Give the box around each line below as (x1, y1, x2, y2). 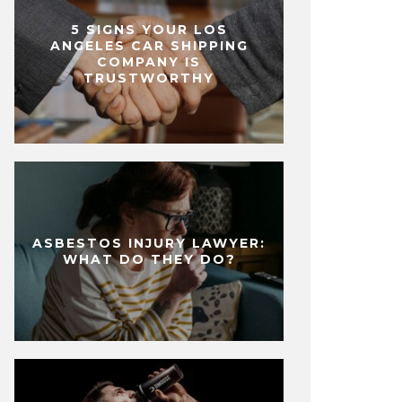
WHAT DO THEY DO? (62, 251, 236, 268)
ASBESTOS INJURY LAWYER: (32, 235, 266, 252)
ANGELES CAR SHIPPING (49, 38, 249, 55)
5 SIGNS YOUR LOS (70, 22, 228, 39)
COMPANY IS (97, 54, 201, 71)
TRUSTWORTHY (83, 70, 214, 87)
